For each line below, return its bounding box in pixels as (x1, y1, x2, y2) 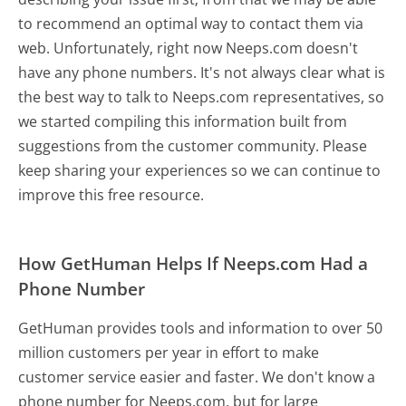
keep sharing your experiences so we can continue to (18, 159, 382, 180)
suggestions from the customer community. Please (18, 135, 368, 156)
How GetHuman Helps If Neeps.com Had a (18, 250, 369, 275)
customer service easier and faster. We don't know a (18, 366, 376, 387)
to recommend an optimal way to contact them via (18, 13, 364, 34)
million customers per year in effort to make (18, 342, 320, 362)
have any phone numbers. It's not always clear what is (18, 62, 386, 82)
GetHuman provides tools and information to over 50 (18, 317, 383, 338)
